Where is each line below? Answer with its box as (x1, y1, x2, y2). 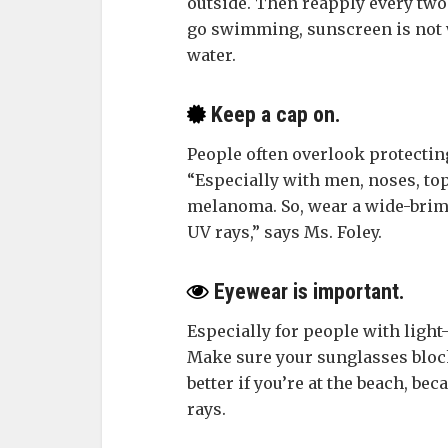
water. (187, 45, 236, 65)
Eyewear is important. (209, 279, 405, 304)
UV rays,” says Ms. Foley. (187, 222, 382, 242)
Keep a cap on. (206, 102, 341, 127)
